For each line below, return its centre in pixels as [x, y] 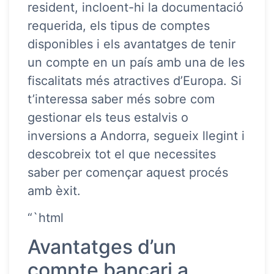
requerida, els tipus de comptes [119, 25]
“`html [46, 217]
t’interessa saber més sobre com [121, 99]
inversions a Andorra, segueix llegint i [136, 135]
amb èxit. [54, 191]
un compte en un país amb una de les [136, 62]
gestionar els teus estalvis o [108, 117]
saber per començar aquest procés [128, 172]
